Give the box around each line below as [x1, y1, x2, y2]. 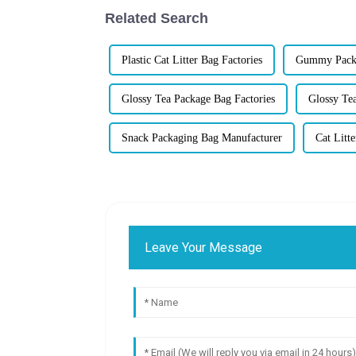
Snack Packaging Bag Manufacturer [122, 131, 282, 144]
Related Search [105, 10, 208, 26]
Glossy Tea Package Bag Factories [122, 92, 275, 105]
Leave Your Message [145, 239, 263, 255]
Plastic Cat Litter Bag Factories [122, 53, 262, 66]
